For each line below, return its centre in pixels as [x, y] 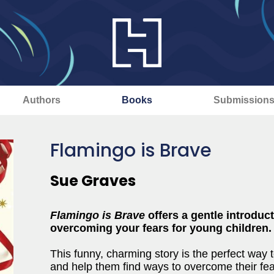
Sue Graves [93, 181]
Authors [41, 100]
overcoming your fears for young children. [161, 228]
